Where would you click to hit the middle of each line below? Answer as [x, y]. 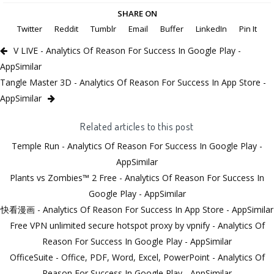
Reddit [66, 29]
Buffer [172, 29]
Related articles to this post [137, 126]
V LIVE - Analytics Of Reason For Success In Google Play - [127, 51]
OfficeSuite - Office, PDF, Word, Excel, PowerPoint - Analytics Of [137, 257]
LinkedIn [211, 29]
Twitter [30, 29]
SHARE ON [137, 14]
